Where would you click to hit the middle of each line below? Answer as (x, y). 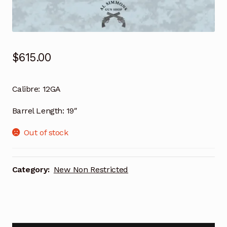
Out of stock (46, 132)
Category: (32, 169)
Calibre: (26, 89)
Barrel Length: (38, 111)
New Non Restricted (91, 169)
